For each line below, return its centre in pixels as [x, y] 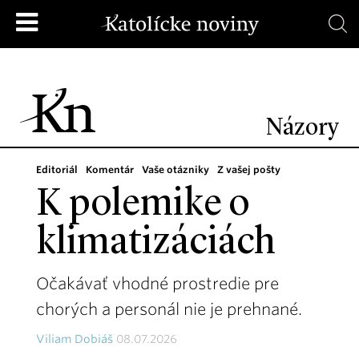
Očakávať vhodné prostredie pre [157, 284]
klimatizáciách [156, 244]
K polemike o [143, 205]
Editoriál [57, 169]
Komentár [110, 169]
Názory [303, 128]
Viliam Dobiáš [75, 339]
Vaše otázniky [175, 169]
